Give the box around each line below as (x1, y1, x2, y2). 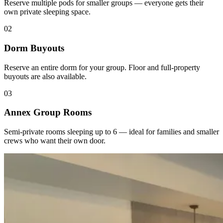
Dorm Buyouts (4, 42, 64, 53)
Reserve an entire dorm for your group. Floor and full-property (4, 63, 200, 72)
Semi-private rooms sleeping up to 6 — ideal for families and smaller (4, 127, 219, 136)
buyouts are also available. (4, 72, 87, 81)
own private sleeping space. (4, 7, 91, 16)
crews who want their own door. (4, 136, 106, 145)
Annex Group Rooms (4, 107, 92, 118)
